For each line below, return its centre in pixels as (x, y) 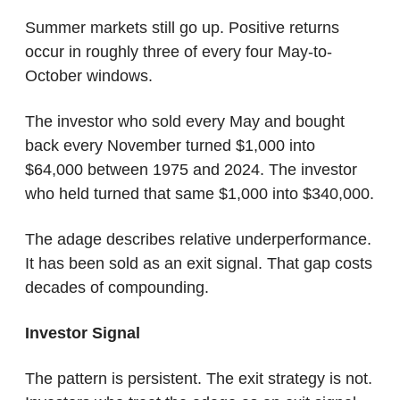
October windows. (88, 75)
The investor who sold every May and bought (184, 121)
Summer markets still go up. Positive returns (182, 27)
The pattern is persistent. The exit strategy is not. (198, 378)
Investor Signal (82, 333)
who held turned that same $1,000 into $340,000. (199, 193)
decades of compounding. (117, 287)
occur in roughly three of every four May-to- (178, 51)
